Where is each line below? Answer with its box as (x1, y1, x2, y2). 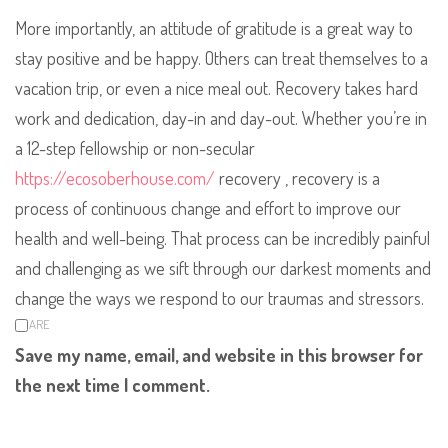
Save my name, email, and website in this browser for (15, 343, 423, 366)
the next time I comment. (15, 373, 210, 396)
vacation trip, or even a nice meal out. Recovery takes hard (15, 76, 418, 99)
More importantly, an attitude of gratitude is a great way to (15, 16, 413, 39)
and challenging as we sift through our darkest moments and (15, 256, 431, 279)
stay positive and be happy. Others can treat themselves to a (15, 46, 428, 69)
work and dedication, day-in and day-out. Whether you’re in (15, 106, 427, 129)
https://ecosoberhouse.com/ (15, 166, 215, 189)
